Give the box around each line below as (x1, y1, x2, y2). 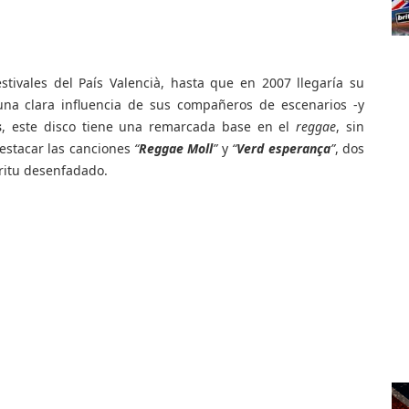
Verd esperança (236, 140, 330, 157)
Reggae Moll (138, 140, 214, 157)
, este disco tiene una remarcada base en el (2, 118, 297, 135)
